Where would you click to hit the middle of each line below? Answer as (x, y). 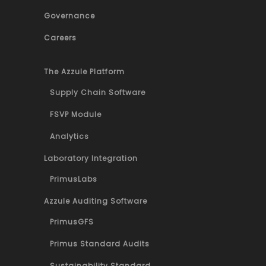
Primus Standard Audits (100, 243)
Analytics (69, 136)
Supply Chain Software (98, 92)
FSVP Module (76, 114)
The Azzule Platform (84, 71)
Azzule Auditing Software (96, 201)
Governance (69, 15)
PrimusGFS (72, 221)
